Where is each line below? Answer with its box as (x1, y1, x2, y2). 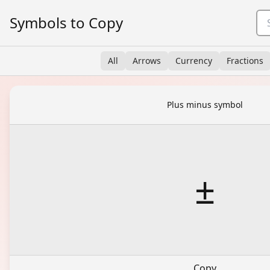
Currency (175, 55, 212, 66)
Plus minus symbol (167, 99, 243, 110)
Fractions (227, 55, 263, 66)
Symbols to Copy (10, 13, 123, 33)
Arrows (133, 55, 161, 66)
